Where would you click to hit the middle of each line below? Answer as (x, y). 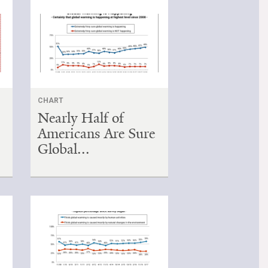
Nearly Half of (81, 118)
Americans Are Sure (97, 133)
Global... (64, 149)
